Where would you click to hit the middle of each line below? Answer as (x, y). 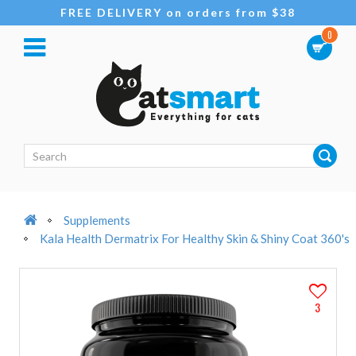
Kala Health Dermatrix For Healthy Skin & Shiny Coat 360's (195, 238)
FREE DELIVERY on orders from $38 (178, 12)
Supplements (97, 220)
